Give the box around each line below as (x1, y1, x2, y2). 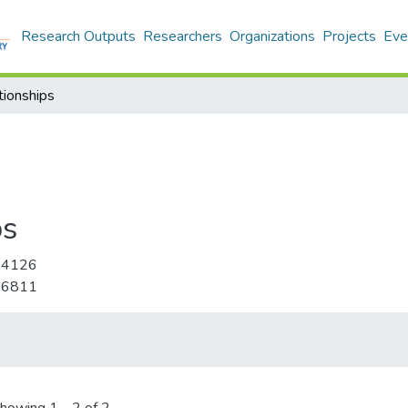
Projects (322, 26, 376, 46)
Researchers (143, 26, 222, 46)
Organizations (229, 26, 315, 46)
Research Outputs (21, 26, 136, 46)
